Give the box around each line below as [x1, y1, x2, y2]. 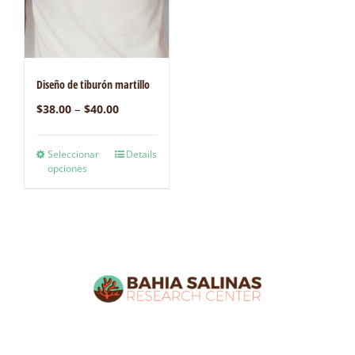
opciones [48, 162, 87, 176]
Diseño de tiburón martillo [36, 77, 150, 93]
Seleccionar [48, 147, 99, 162]
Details [126, 147, 157, 162]
